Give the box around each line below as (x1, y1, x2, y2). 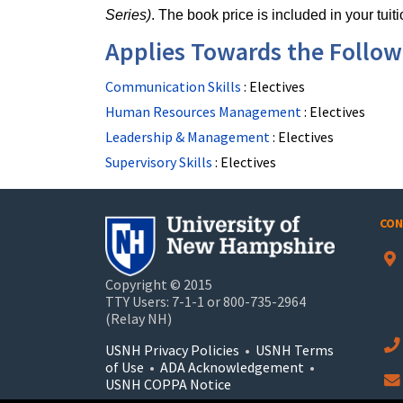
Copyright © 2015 (105, 275, 212, 294)
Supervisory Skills (105, 153, 215, 171)
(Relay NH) (105, 309, 172, 328)
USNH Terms (255, 341, 334, 360)
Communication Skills (105, 77, 244, 95)
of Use (105, 358, 144, 377)
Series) (105, 7, 151, 22)
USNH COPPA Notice (105, 375, 231, 394)
